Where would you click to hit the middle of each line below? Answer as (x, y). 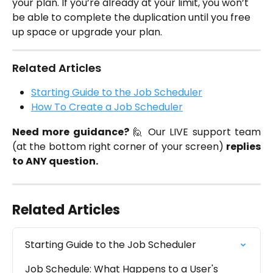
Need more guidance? (71, 132)
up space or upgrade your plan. (87, 32)
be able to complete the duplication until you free (133, 17)
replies (243, 146)
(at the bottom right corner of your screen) (119, 146)
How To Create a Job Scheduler (107, 107)
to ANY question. (55, 161)
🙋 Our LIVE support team (195, 132)
